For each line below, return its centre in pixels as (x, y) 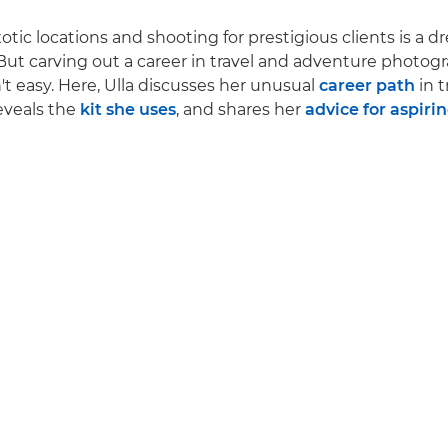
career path (367, 86)
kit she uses (128, 110)
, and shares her (240, 110)
